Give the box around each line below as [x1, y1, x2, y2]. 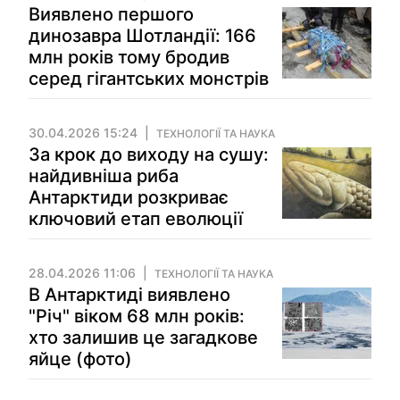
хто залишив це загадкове [29, 327, 258, 348]
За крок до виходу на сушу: [29, 144, 269, 165]
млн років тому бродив [29, 46, 229, 68]
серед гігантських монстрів [29, 68, 269, 89]
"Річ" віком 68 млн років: [29, 305, 245, 327]
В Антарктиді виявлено [29, 284, 230, 305]
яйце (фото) [29, 348, 132, 370]
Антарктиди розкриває [29, 187, 229, 208]
